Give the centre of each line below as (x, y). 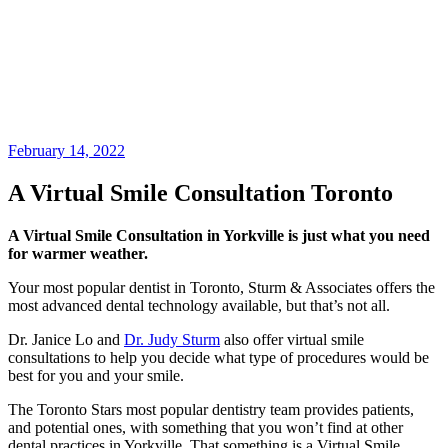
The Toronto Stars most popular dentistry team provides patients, (211, 410)
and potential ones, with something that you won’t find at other (205, 428)
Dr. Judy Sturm (172, 340)
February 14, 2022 (66, 151)
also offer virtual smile (292, 340)
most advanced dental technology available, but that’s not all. (199, 306)
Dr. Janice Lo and (66, 340)
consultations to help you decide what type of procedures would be (218, 358)
